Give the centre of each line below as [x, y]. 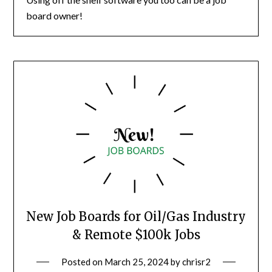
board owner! [55, 15]
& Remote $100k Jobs [136, 234]
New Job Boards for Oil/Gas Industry [136, 216]
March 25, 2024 [137, 261]
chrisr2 [196, 261]
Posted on [83, 261]
